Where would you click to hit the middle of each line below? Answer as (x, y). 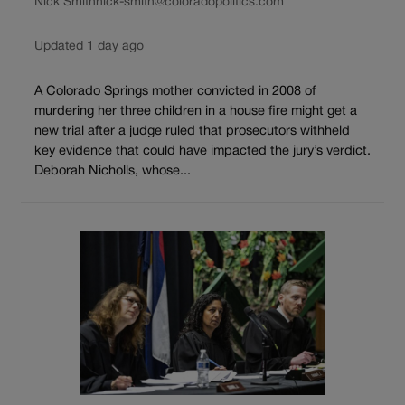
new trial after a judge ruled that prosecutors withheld (192, 131)
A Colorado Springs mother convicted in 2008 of (175, 91)
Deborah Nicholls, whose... (113, 171)
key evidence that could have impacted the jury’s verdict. (202, 151)
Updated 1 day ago (89, 47)
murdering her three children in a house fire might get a (196, 111)
